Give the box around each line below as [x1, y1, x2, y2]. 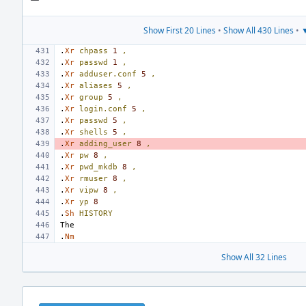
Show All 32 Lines [221, 251, 287, 263]
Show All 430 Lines [223, 25, 294, 36]
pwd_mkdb [79, 163, 117, 171]
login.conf [79, 105, 127, 113]
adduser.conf [79, 70, 137, 79]
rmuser [79, 174, 108, 183]
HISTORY [79, 209, 113, 218]
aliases [79, 81, 113, 90]
